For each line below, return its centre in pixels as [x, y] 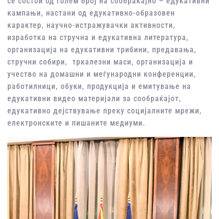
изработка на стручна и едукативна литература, [98, 38]
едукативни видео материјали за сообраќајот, [94, 99]
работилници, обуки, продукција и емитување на [99, 87]
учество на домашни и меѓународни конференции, [102, 74]
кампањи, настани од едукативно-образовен [91, 13]
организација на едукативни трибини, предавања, [102, 50]
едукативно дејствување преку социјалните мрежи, [105, 111]
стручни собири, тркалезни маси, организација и [100, 62]
